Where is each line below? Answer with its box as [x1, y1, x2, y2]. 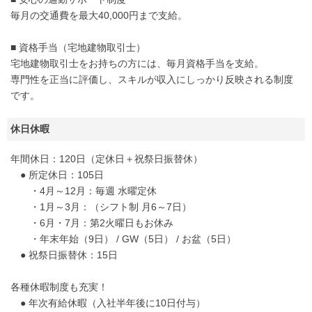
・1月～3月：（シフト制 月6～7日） [10, 201, 192, 213]
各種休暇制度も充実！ [10, 281, 108, 293]
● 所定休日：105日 [10, 169, 104, 181]
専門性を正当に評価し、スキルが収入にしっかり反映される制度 [10, 74, 293, 86]
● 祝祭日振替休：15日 [10, 249, 118, 261]
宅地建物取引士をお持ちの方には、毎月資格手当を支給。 [10, 58, 264, 70]
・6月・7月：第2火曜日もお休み [10, 217, 173, 229]
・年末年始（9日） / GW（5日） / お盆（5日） [10, 233, 236, 245]
